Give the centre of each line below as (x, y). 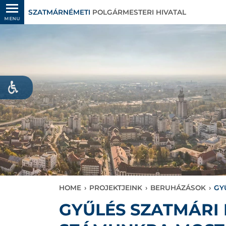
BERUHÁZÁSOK (178, 188)
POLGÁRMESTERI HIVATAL (138, 12)
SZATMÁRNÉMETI (59, 12)
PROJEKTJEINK (116, 188)
